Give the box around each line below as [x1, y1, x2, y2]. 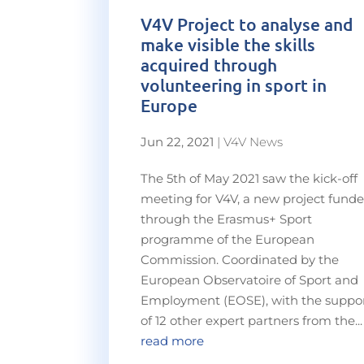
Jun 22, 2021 [141, 134, 214, 150]
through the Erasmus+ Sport [141, 211, 313, 227]
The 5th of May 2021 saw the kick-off [141, 171, 358, 187]
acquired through [141, 54, 278, 76]
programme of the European [141, 232, 315, 248]
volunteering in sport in [141, 74, 327, 97]
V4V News [223, 134, 284, 150]
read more [141, 333, 205, 349]
